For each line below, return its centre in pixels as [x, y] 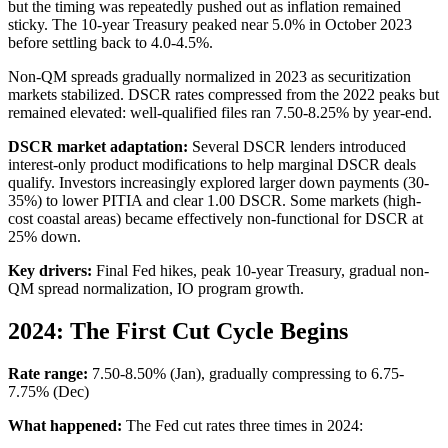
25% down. [44, 237]
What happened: [65, 425]
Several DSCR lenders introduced [297, 147]
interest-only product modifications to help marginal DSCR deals [212, 165]
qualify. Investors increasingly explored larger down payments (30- [218, 183]
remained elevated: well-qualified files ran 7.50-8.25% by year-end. [220, 113]
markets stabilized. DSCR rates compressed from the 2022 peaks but [223, 95]
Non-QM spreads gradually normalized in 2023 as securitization [209, 77]
